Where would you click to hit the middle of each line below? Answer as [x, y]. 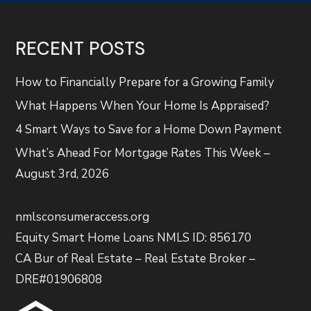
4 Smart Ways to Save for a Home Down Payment [149, 129]
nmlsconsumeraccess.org [83, 217]
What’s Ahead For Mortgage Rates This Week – [143, 153]
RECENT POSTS [81, 48]
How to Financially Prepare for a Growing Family [145, 82]
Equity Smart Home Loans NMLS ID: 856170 [134, 237]
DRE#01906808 [59, 279]
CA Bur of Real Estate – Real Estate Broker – [136, 258]
